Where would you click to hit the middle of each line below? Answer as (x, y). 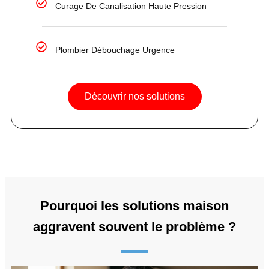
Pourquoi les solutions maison (134, 205)
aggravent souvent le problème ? (134, 226)
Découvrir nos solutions (134, 96)
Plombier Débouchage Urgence (115, 50)
